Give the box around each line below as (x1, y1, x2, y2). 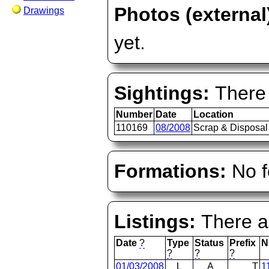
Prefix (229, 238, 256, 248)
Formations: (114, 160, 232, 182)
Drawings (23, 5, 64, 16)
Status (195, 238, 225, 248)
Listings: (114, 211, 202, 232)
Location (193, 109, 234, 119)
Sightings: (114, 82, 216, 104)
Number (116, 109, 153, 119)
